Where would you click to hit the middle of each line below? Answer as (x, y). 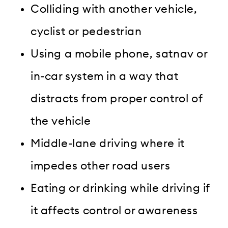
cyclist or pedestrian (86, 32)
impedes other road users (101, 166)
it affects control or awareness (114, 211)
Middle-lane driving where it (108, 144)
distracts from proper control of (117, 99)
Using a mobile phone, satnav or (119, 54)
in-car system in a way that (105, 77)
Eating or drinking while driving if (120, 189)
